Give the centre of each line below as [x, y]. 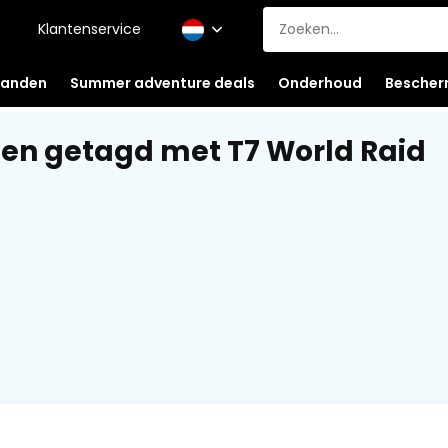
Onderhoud [319, 82]
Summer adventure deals [162, 82]
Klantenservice [89, 29]
